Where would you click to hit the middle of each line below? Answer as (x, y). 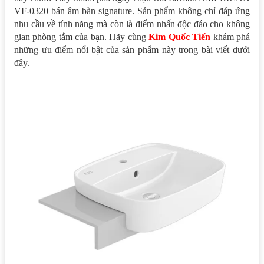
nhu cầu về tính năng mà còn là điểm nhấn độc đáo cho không (132, 24)
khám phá (230, 37)
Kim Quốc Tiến (180, 37)
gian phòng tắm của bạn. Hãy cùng (82, 37)
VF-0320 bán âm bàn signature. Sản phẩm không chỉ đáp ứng (132, 11)
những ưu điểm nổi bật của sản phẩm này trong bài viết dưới (132, 49)
